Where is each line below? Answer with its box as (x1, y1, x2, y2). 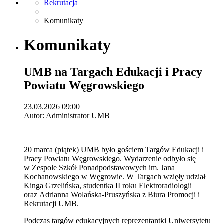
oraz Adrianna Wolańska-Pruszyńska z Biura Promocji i (24, 190, 200, 199)
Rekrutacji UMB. (24, 199, 81, 208)
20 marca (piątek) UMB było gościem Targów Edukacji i (24, 145, 204, 154)
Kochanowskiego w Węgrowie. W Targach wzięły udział (24, 172, 205, 181)
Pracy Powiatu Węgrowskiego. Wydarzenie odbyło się (24, 154, 196, 163)
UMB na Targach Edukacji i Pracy (24, 65, 202, 78)
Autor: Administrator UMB (24, 111, 110, 120)
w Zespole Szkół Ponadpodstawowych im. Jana (24, 163, 175, 172)
